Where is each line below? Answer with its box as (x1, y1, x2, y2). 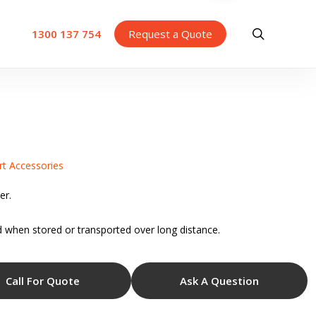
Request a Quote (128, 27, 212, 41)
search (264, 25, 304, 42)
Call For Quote (6, 274, 80, 288)
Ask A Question (179, 274, 259, 288)
